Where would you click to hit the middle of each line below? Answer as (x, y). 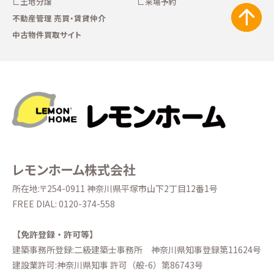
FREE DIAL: (35, 203)
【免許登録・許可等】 (55, 235)
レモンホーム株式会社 (74, 169)
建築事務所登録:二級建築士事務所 (82, 250)
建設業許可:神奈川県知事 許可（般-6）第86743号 (108, 265)
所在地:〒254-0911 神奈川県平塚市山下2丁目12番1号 (115, 188)
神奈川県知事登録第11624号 (206, 250)
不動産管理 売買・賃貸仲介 (59, 18)
